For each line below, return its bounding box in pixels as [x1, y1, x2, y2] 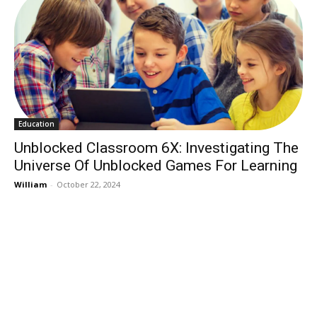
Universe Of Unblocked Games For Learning [14, 156, 297, 174]
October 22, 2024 [57, 178, 120, 190]
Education [18, 118, 54, 129]
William [14, 178, 47, 190]
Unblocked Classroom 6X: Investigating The [14, 139, 299, 156]
